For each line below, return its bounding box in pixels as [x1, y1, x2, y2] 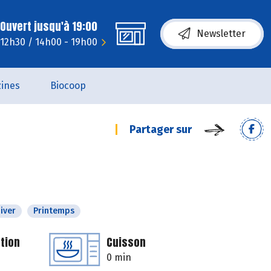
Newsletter [197, 28, 246, 39]
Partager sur [129, 123, 192, 136]
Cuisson [106, 234, 146, 250]
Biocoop [50, 80, 86, 91]
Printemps [33, 206, 74, 216]
